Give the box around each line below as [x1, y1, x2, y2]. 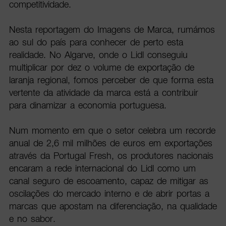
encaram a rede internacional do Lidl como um [9, 163, 196, 174]
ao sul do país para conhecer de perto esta [9, 37, 183, 48]
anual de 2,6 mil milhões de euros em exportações [9, 138, 212, 149]
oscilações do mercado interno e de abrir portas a [9, 188, 209, 199]
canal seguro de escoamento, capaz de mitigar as [9, 176, 208, 187]
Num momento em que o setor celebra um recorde [9, 125, 215, 136]
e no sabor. [9, 213, 59, 224]
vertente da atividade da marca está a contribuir [9, 87, 198, 98]
